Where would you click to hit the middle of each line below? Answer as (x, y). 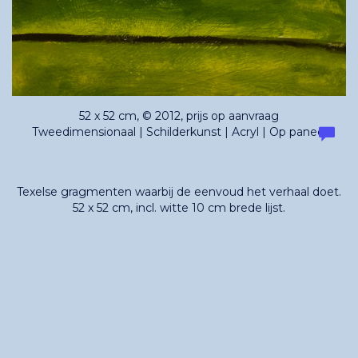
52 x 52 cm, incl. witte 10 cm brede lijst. (179, 207)
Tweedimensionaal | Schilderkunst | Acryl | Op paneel (179, 131)
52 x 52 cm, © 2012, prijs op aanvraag (179, 115)
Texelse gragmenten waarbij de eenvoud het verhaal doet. (179, 191)
